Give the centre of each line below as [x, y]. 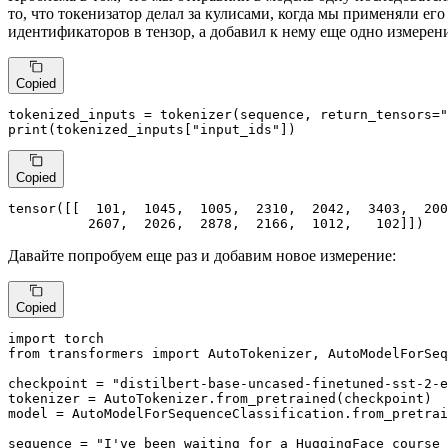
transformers [96, 353]
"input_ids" [236, 130]
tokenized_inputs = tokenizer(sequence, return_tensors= [224, 115]
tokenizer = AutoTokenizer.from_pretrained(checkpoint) [220, 398]
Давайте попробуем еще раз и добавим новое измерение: [202, 255]
